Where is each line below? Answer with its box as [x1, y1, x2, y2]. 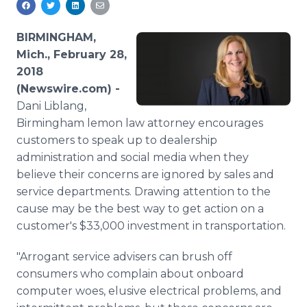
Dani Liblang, [16, 99, 86, 112]
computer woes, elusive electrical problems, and [16, 284, 282, 297]
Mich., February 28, [16, 48, 127, 61]
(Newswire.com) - [16, 82, 120, 95]
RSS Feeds [43, 17, 99, 30]
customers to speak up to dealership [16, 134, 217, 147]
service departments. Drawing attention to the [16, 185, 271, 198]
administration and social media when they [16, 151, 249, 164]
